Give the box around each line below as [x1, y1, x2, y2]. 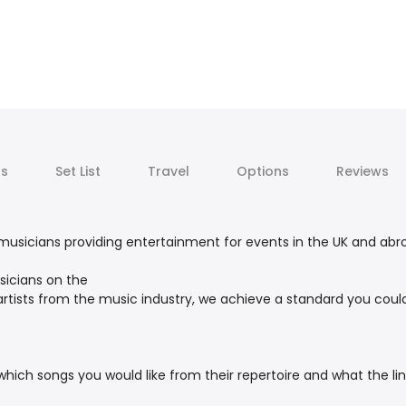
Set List [54, 162, 101, 181]
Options [236, 162, 289, 181]
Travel [147, 162, 189, 181]
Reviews [335, 162, 389, 181]
